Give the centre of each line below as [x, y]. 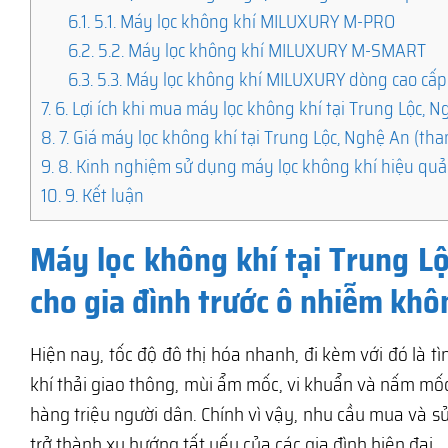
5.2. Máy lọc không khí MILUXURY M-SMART [260, 50]
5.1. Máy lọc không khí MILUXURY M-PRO [243, 21]
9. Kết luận [102, 195]
